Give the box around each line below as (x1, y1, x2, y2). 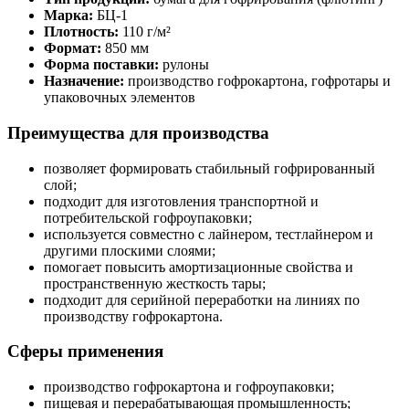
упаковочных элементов (44, 89, 195, 106)
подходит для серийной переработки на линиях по (44, 291, 360, 308)
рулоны (159, 57, 209, 73)
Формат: (44, 40, 101, 57)
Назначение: (44, 73, 124, 89)
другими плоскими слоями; (44, 242, 215, 258)
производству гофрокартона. (44, 308, 223, 324)
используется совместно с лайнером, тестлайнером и (44, 225, 373, 242)
